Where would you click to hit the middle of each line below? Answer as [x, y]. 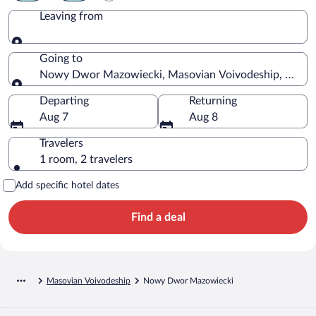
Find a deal [158, 217]
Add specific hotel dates [67, 185]
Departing [64, 101]
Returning [213, 101]
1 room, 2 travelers [86, 159]
